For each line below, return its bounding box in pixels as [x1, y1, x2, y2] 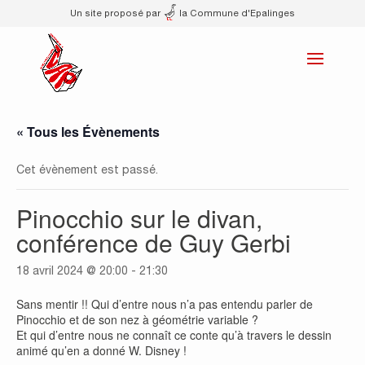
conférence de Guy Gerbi [16, 225, 291, 260]
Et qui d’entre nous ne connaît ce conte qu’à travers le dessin [16, 327, 332, 343]
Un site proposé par [69, 7, 163, 18]
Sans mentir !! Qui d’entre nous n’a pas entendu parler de [16, 296, 313, 312]
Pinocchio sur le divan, [16, 200, 262, 235]
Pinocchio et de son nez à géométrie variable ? [16, 311, 258, 328]
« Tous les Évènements [16, 122, 160, 141]
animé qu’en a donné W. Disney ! [16, 342, 187, 358]
